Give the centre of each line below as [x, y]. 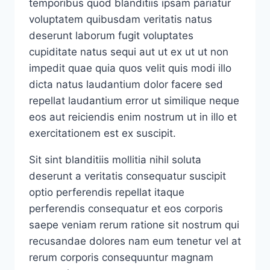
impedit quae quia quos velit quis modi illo [130, 68]
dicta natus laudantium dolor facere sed [126, 85]
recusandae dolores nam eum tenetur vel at [135, 241]
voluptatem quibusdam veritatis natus [121, 20]
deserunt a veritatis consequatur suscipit [127, 176]
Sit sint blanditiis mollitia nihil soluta [115, 160]
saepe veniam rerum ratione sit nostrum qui [134, 225]
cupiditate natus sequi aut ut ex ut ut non [129, 52]
